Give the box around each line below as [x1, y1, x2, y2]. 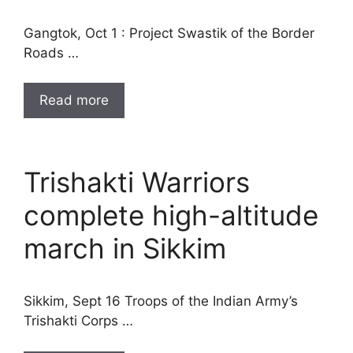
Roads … [24, 44, 79, 61]
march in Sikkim [24, 232, 226, 265]
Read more [39, 92, 109, 108]
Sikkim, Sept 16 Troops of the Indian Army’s [24, 293, 298, 309]
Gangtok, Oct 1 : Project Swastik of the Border [24, 24, 314, 41]
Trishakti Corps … [24, 313, 133, 329]
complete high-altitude [24, 199, 318, 232]
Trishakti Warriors [24, 165, 250, 199]
